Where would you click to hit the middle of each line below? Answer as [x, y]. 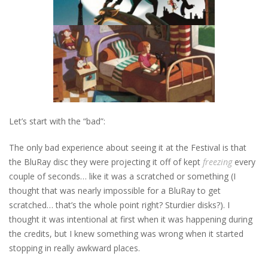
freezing [217, 162]
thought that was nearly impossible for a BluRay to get [115, 191]
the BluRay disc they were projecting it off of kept [106, 162]
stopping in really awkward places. [74, 248]
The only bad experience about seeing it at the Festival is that [128, 148]
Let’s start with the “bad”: [57, 121]
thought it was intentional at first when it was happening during [131, 220]
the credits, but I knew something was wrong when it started [126, 234]
